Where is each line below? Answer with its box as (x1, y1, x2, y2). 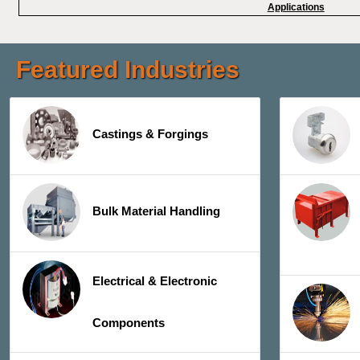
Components (92, 316, 165, 330)
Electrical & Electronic (92, 274, 217, 288)
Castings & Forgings (92, 127, 208, 141)
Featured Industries (16, 56, 239, 83)
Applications (267, 2, 325, 13)
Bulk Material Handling (92, 204, 220, 219)
